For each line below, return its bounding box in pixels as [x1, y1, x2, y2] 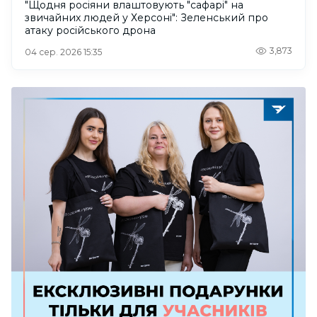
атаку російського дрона [25, 23, 156, 37]
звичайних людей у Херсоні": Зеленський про [25, 11, 268, 24]
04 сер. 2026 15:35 [25, 46, 102, 57]
